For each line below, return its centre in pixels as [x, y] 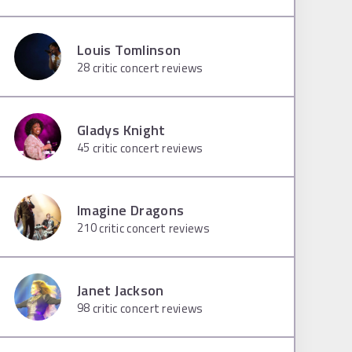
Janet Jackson [121, 290]
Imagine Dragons [131, 210]
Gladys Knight [121, 130]
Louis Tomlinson [129, 49]
